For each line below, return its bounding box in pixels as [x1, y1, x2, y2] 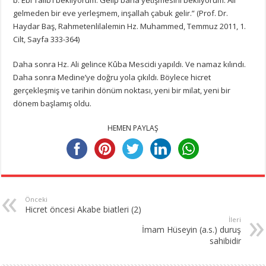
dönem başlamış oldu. [13, 97, 92, 109]
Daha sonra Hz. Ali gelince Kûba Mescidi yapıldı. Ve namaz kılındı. [13, 58, 246, 69]
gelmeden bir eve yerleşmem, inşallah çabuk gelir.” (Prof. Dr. [13, 7, 229, 18]
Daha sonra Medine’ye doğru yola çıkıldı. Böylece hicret [13, 71, 211, 83]
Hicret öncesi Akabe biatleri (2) [25, 203, 142, 215]
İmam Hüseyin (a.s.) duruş [141, 223, 241, 235]
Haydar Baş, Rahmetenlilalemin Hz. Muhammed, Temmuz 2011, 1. [13, 20, 246, 31]
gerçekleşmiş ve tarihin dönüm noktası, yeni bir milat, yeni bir [13, 84, 231, 96]
